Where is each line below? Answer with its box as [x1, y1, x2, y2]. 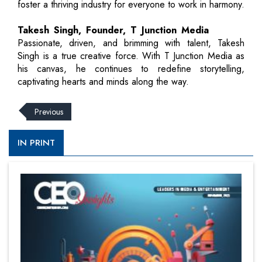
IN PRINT [18, 136, 55, 149]
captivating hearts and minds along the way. [18, 74, 189, 88]
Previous [35, 105, 63, 118]
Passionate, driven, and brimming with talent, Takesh [18, 36, 244, 50]
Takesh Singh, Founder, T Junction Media [18, 23, 209, 37]
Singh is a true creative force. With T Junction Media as [18, 49, 244, 63]
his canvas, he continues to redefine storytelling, [18, 61, 244, 75]
